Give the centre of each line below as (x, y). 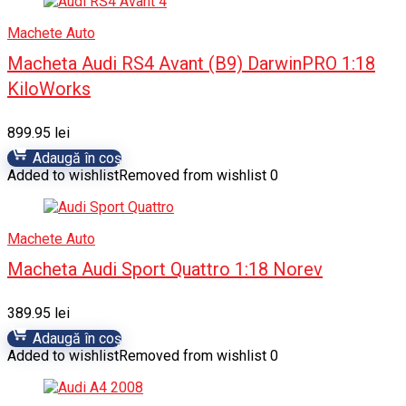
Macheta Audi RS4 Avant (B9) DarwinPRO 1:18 (191, 63)
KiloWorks (49, 89)
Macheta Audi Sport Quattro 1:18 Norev (165, 269)
